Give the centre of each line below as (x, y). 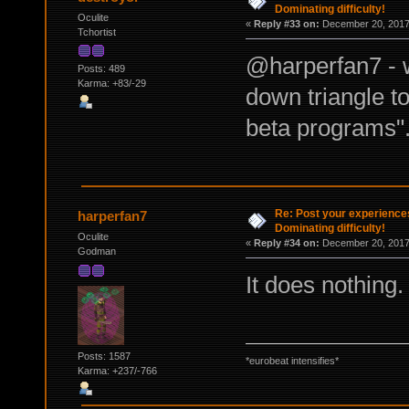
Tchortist (96, 32)
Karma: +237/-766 (117, 370)
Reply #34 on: (286, 243)
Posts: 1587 (104, 356)
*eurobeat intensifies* (292, 360)
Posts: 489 (101, 69)
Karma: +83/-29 (111, 84)
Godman (96, 252)
